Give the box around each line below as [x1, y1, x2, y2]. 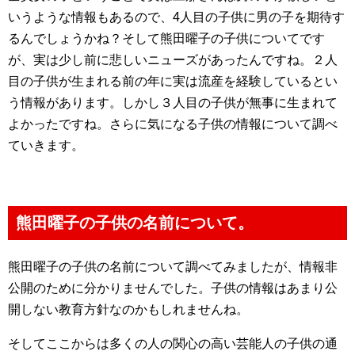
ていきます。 [8, 139, 84, 152]
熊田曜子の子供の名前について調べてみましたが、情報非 [8, 260, 338, 273]
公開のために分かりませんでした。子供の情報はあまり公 [8, 281, 338, 295]
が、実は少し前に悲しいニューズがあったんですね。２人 [8, 53, 338, 67]
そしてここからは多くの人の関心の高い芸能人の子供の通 [8, 337, 338, 350]
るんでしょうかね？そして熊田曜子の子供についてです [8, 32, 325, 45]
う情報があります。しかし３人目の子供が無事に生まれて [8, 96, 338, 109]
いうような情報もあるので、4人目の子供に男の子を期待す [8, 10, 345, 24]
